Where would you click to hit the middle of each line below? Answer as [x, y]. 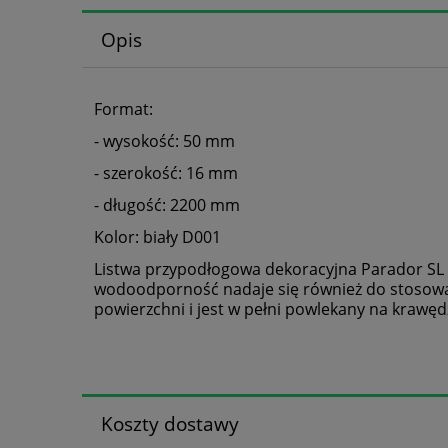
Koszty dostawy [172, 424]
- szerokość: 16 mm [166, 173]
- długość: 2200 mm [167, 205]
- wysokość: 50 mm [164, 141]
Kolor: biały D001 [157, 237]
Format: [123, 109]
